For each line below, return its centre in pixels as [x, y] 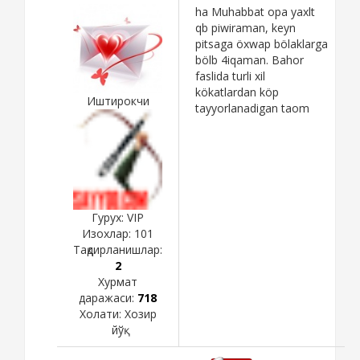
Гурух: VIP [118, 217]
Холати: [102, 313]
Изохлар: [108, 233]
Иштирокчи [118, 100]
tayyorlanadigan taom [252, 108]
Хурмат [118, 281]
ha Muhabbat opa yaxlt [255, 11]
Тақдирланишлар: [118, 249]
